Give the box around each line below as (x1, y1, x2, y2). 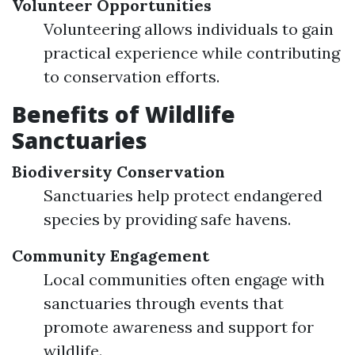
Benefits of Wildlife (12, 99, 235, 129)
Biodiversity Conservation (12, 162, 225, 181)
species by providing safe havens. (44, 209, 291, 229)
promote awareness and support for (44, 317, 314, 337)
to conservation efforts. (44, 67, 219, 86)
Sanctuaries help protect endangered (44, 185, 323, 205)
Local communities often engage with (44, 269, 325, 289)
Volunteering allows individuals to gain (44, 19, 334, 39)
